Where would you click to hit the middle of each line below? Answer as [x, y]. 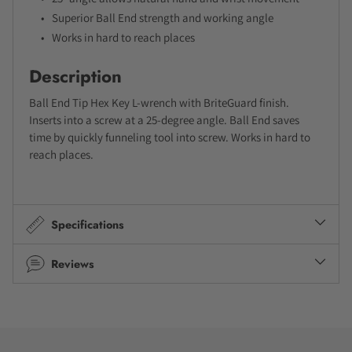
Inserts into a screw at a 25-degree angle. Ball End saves [164, 120]
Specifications [88, 224]
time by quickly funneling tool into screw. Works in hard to [170, 137]
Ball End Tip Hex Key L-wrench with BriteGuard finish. [159, 103]
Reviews [73, 264]
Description [75, 77]
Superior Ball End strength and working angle [163, 18]
